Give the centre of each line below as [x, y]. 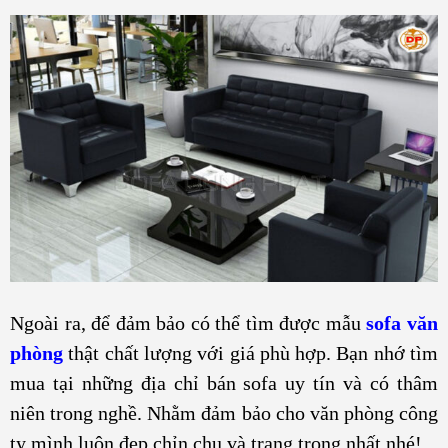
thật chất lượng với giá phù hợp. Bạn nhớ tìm [250, 352]
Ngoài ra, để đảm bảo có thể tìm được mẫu [188, 322]
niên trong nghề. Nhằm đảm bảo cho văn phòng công [224, 412]
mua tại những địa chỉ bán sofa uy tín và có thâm [224, 382]
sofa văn [402, 322]
